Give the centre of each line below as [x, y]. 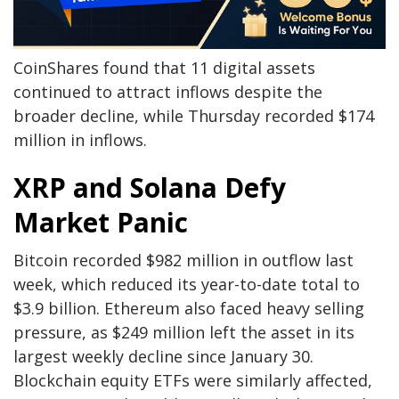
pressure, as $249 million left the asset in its [184, 332]
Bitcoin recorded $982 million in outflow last [183, 260]
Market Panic [101, 222]
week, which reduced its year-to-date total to [187, 284]
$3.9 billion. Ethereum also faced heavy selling [189, 308]
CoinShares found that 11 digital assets [164, 67]
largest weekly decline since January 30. [163, 356]
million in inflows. [80, 139]
